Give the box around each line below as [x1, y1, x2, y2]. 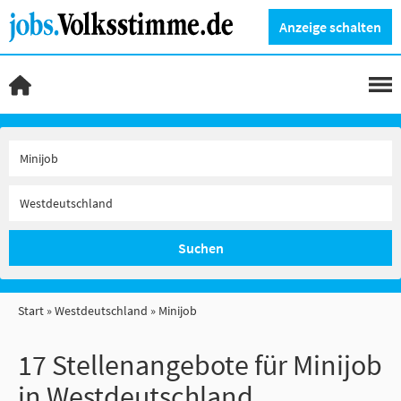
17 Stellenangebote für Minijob [18, 347, 382, 383]
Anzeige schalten [279, 17, 381, 36]
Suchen [177, 239, 224, 257]
